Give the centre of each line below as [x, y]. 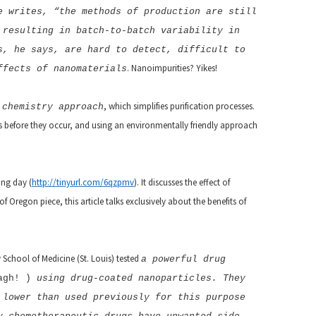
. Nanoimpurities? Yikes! [172, 68]
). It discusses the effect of [182, 182]
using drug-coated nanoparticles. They [138, 278]
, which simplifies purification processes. [179, 106]
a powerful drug [183, 259]
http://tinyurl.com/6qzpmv [83, 182]
